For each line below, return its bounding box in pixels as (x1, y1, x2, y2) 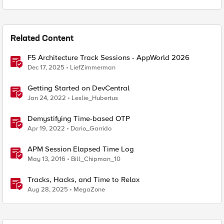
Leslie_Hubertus (71, 94, 118, 102)
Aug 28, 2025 (27, 185, 68, 193)
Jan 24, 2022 (27, 94, 66, 102)
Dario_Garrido (70, 124, 111, 132)
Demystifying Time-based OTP (27, 114, 130, 123)
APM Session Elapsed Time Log (27, 144, 134, 153)
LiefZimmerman (70, 63, 115, 71)
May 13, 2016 (27, 155, 65, 163)
